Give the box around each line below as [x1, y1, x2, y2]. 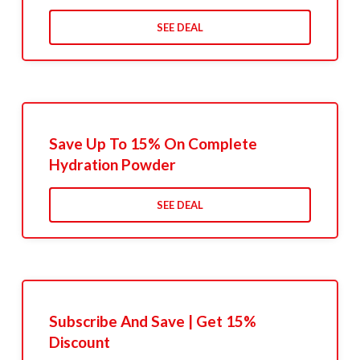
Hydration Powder [48, 155, 176, 174]
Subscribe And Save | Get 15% [48, 312, 256, 331]
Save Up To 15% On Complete [48, 134, 257, 153]
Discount [48, 333, 110, 352]
